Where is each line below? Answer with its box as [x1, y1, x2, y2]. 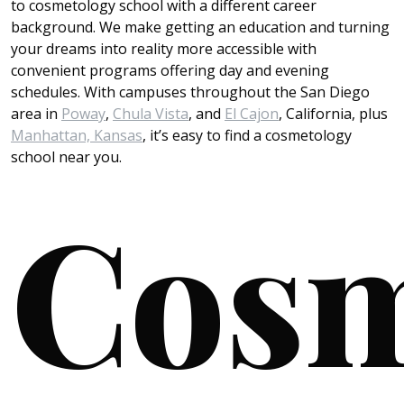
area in [11, 104, 61, 124]
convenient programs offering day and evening [11, 60, 329, 81]
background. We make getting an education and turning [11, 17, 390, 38]
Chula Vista [113, 104, 188, 124]
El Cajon [225, 104, 279, 124]
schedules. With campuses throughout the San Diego [11, 82, 370, 103]
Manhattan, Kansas [11, 125, 142, 146]
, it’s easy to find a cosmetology [142, 125, 352, 146]
